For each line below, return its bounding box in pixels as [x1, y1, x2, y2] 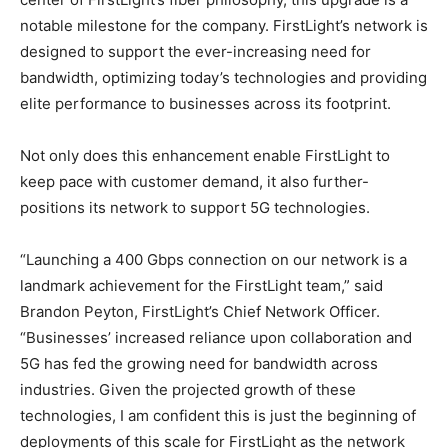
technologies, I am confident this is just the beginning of [20, 406, 416, 426]
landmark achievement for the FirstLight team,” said [20, 276, 383, 296]
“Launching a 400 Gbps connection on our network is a [20, 250, 407, 270]
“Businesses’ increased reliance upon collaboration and [20, 328, 412, 348]
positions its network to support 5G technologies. [20, 198, 370, 218]
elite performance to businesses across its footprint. [20, 94, 391, 114]
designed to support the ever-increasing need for [20, 42, 371, 62]
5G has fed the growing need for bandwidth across [20, 354, 378, 374]
